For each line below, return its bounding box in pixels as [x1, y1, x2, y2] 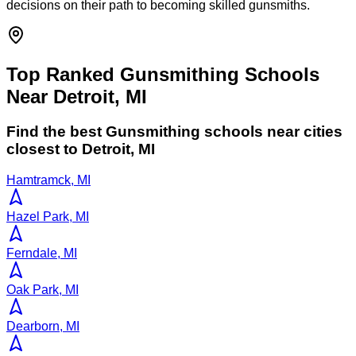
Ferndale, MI [6, 246, 77, 261]
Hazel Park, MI [6, 210, 89, 224]
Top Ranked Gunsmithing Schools [6, 63, 319, 85]
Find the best [6, 123, 106, 141]
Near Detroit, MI [6, 85, 147, 107]
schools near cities [200, 123, 342, 141]
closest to [6, 141, 78, 158]
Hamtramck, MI [6, 173, 91, 188]
